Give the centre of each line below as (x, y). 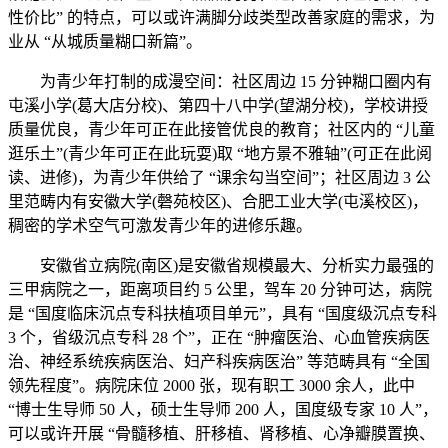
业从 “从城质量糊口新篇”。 (105, 41)
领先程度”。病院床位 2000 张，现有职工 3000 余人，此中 (211, 385)
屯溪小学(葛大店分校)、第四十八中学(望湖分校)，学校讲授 (218, 105)
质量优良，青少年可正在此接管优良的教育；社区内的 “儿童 (221, 129)
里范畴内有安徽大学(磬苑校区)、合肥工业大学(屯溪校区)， (218, 201)
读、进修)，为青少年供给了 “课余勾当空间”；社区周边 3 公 (219, 177)
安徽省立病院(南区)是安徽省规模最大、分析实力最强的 (221, 265)
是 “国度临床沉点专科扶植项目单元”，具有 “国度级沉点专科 (222, 313)
